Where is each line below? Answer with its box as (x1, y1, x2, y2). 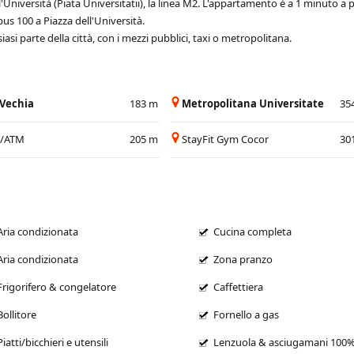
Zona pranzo (213, 251, 273, 266)
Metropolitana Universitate (182, 96, 324, 111)
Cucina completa (213, 224, 292, 239)
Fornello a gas (213, 307, 279, 322)
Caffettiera (213, 279, 263, 294)
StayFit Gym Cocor (182, 131, 269, 146)
